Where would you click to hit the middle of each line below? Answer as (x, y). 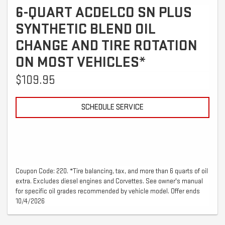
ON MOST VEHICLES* (81, 63)
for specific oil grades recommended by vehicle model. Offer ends (108, 191)
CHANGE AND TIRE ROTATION (106, 46)
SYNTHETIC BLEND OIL (86, 29)
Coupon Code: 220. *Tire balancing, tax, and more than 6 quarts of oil (112, 171)
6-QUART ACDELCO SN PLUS (104, 13)
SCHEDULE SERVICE (113, 107)
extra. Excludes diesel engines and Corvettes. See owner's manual (109, 181)
